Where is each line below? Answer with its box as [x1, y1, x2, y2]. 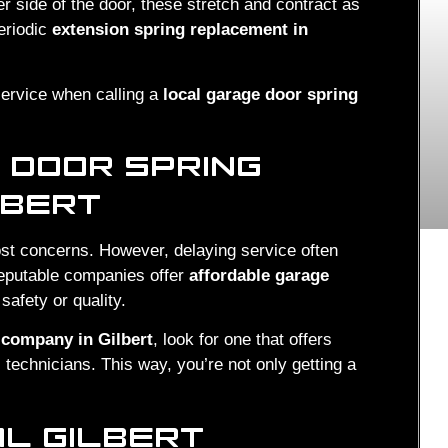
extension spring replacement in [52, 20, 308, 40]
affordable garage [189, 265, 329, 285]
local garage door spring [163, 84, 358, 104]
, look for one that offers [153, 330, 332, 350]
